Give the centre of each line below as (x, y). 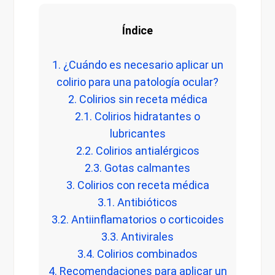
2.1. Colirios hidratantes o (137, 117)
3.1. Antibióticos (137, 203)
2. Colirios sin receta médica (137, 99)
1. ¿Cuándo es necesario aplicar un (137, 65)
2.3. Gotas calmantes (137, 168)
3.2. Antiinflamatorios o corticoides (137, 220)
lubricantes (137, 134)
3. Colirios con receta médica (137, 185)
